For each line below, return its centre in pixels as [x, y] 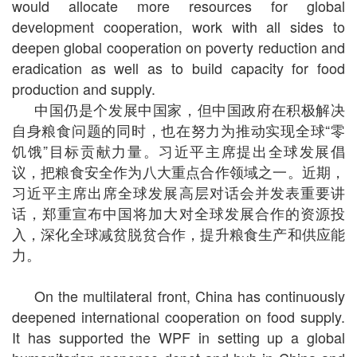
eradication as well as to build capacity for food [178, 68]
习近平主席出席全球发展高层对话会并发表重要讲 [178, 192]
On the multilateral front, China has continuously [190, 296]
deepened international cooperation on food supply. [178, 317]
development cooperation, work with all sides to [178, 27]
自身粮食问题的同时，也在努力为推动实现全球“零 [178, 130]
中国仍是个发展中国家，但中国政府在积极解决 [190, 110]
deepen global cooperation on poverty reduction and [178, 47]
